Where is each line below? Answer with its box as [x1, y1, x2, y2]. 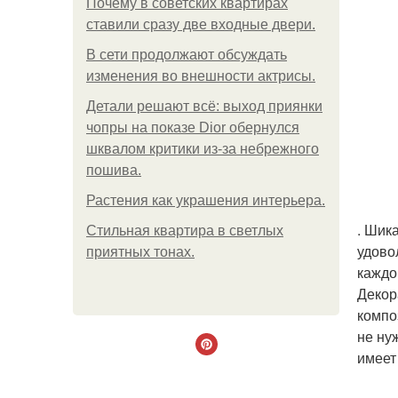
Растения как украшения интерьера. [86, 193, 325, 208]
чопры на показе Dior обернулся [86, 120, 299, 135]
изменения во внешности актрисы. [86, 68, 315, 84]
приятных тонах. [86, 244, 195, 259]
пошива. [86, 163, 141, 178]
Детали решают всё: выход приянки [86, 99, 322, 114]
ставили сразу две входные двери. [86, 17, 315, 32]
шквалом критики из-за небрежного [86, 141, 319, 156]
